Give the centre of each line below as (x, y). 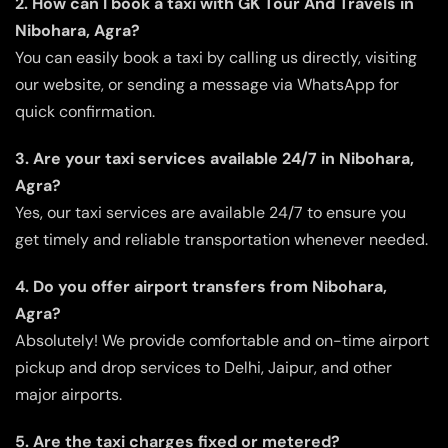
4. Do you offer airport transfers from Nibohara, (201, 286)
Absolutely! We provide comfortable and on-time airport (222, 340)
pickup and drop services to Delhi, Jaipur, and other (203, 367)
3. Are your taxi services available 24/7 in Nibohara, (214, 158)
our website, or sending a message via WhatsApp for (207, 84)
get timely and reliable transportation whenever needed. (221, 239)
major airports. (68, 394)
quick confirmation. (85, 111)
